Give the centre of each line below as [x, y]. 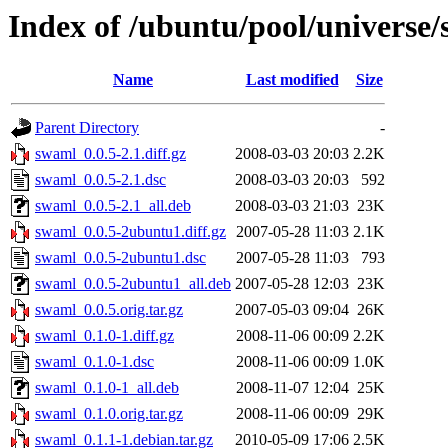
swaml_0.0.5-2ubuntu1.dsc [120, 258]
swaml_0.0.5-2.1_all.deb [113, 206]
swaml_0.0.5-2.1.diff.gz [110, 154]
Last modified [292, 80]
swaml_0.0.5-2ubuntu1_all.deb [133, 284]
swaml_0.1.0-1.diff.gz [104, 336]
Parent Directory [87, 128]
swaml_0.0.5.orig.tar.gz [109, 310]
